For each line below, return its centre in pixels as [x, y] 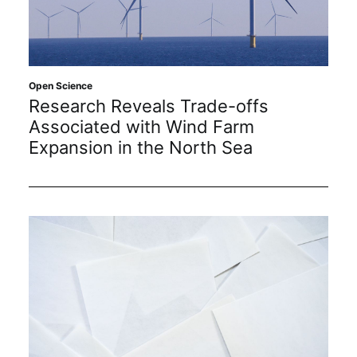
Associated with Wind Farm [141, 126]
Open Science [61, 85]
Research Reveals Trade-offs [149, 106]
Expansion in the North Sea [141, 147]
